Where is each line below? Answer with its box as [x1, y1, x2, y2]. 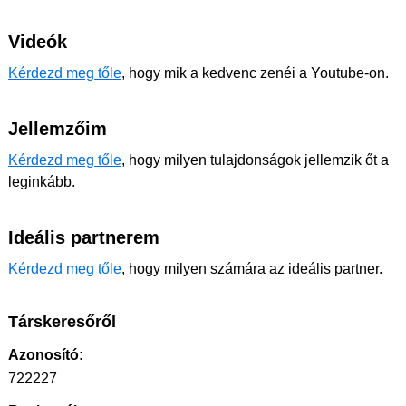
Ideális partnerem [8, 227, 159, 248]
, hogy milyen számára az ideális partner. [121, 261, 382, 277]
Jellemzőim [8, 119, 107, 140]
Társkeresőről [8, 313, 116, 332]
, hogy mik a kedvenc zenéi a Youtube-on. [121, 65, 389, 82]
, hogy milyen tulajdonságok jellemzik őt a [121, 152, 389, 169]
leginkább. [8, 174, 75, 190]
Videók [8, 32, 67, 53]
